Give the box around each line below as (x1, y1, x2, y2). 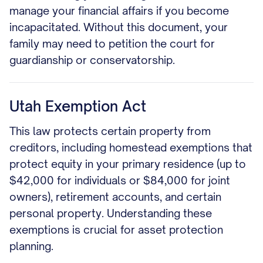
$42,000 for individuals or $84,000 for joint (9, 174, 230, 187)
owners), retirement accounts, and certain (9, 190, 221, 203)
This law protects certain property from (9, 124, 211, 137)
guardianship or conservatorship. (9, 53, 175, 66)
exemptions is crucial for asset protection (9, 223, 223, 236)
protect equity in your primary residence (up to (9, 157, 246, 170)
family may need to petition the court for (9, 37, 215, 50)
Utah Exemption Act (9, 97, 146, 115)
